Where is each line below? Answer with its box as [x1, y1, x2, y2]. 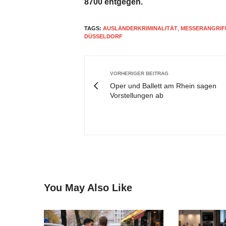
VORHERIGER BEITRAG [110, 71, 168, 76]
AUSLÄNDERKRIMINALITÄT [103, 25, 178, 31]
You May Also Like [44, 182, 132, 193]
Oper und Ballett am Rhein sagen [110, 82, 216, 90]
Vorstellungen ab [110, 91, 163, 99]
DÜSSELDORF [84, 33, 123, 39]
